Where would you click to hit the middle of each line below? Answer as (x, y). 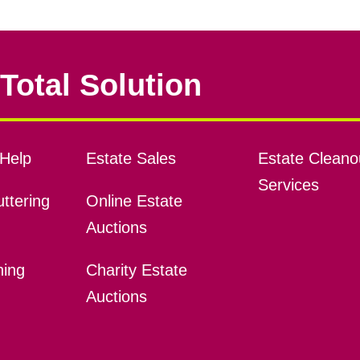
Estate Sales (131, 159)
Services (288, 185)
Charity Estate (136, 270)
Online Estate (134, 201)
